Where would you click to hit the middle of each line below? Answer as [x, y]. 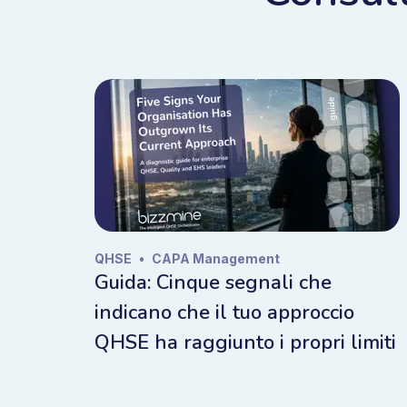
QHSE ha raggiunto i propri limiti [245, 342]
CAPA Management [216, 258]
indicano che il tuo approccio [224, 313]
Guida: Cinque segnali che [213, 283]
